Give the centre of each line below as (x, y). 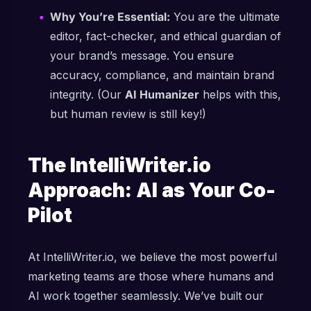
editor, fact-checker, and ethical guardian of (166, 36)
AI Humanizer (162, 94)
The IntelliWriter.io (119, 165)
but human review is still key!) (128, 114)
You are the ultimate (225, 17)
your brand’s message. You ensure (142, 56)
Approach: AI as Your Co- (152, 190)
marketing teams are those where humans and (151, 276)
